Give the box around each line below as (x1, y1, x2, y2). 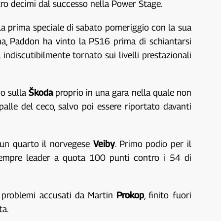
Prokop (116, 190, 145, 200)
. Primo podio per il (114, 139, 191, 149)
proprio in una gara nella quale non (53, 87, 191, 98)
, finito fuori (144, 190, 191, 200)
